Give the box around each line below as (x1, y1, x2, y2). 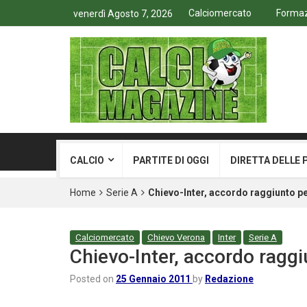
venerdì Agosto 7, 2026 (73, 8, 173, 19)
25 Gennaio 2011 (116, 273, 191, 284)
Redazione (205, 273, 254, 284)
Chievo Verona (147, 232, 205, 243)
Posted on (70, 273, 116, 284)
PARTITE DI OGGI (133, 155, 210, 166)
